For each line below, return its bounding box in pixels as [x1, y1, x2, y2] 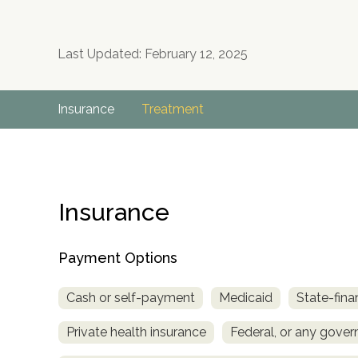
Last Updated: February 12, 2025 [58, 46, 248, 62]
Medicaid [219, 289, 272, 305]
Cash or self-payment [66, 289, 195, 305]
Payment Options [58, 249, 177, 266]
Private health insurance [66, 324, 206, 340]
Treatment [141, 101, 204, 117]
